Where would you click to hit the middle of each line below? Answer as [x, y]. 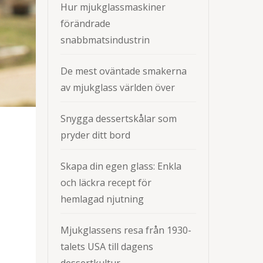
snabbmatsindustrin [105, 40]
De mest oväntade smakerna [124, 71]
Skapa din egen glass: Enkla [121, 166]
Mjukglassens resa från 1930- [126, 230]
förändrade [85, 23]
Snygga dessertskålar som [119, 119]
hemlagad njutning [102, 199]
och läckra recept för [106, 183]
